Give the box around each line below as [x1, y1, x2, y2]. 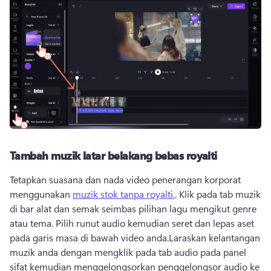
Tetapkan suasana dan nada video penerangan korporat [10, 172, 241, 186]
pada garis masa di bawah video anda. [10, 230, 169, 244]
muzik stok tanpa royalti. [73, 187, 175, 200]
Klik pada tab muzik [179, 187, 261, 200]
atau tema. [10, 216, 56, 229]
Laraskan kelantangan [169, 230, 260, 244]
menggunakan [10, 187, 73, 200]
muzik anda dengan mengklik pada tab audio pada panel [10, 245, 246, 258]
